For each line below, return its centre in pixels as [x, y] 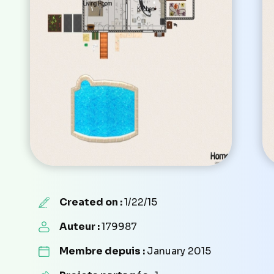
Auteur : [80, 226]
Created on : [91, 202]
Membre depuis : [103, 251]
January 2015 [179, 251]
